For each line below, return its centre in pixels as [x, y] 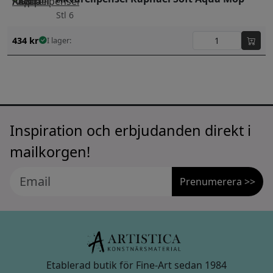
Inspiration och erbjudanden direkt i [130, 131]
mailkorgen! [50, 152]
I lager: [59, 40]
